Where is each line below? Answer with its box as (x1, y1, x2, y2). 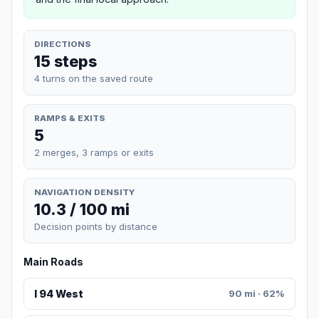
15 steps (34, 51, 97, 70)
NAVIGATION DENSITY (34, 187, 135, 197)
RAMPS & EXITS (34, 113, 105, 123)
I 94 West (33, 288, 83, 300)
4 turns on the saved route (34, 72, 153, 84)
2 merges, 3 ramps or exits (34, 146, 154, 158)
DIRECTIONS (34, 38, 91, 49)
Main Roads (23, 256, 83, 268)
